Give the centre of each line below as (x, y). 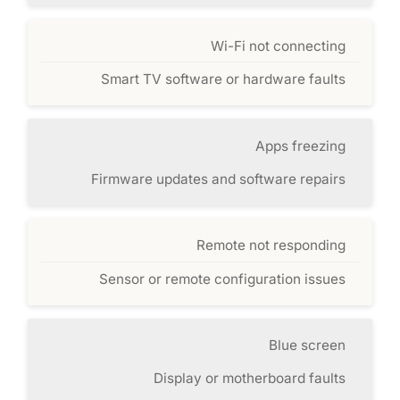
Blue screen (307, 346)
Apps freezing (300, 146)
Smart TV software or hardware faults (223, 79)
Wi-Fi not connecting (278, 46)
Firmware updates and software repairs (218, 179)
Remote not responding (271, 246)
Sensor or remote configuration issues (222, 279)
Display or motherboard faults (249, 379)
